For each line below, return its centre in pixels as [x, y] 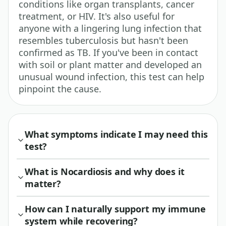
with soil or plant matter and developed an [110, 65]
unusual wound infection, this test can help [111, 77]
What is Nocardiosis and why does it [105, 172]
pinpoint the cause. [60, 89]
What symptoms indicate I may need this [116, 134]
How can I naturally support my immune [116, 209]
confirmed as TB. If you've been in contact [108, 53]
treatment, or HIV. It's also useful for [97, 16]
